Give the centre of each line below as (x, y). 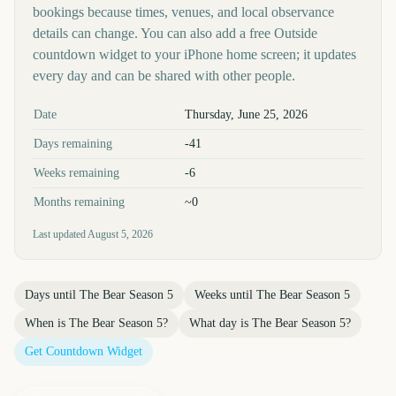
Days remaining (73, 144)
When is (47, 323)
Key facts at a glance (84, 108)
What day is (221, 323)
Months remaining (79, 202)
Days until (52, 295)
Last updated (60, 234)
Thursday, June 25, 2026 (246, 114)
